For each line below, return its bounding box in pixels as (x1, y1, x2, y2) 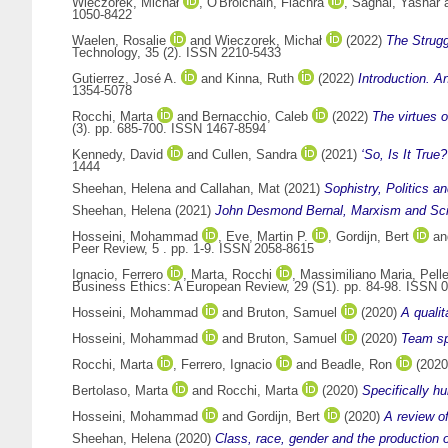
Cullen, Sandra (212, 147, 297, 163)
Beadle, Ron (321, 357, 392, 373)
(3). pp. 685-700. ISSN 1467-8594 (72, 121, 266, 137)
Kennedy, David (72, 147, 163, 163)
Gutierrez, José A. (72, 71, 177, 87)
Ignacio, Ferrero (72, 267, 163, 283)
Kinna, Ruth (226, 71, 294, 87)
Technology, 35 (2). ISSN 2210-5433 (72, 45, 281, 61)
